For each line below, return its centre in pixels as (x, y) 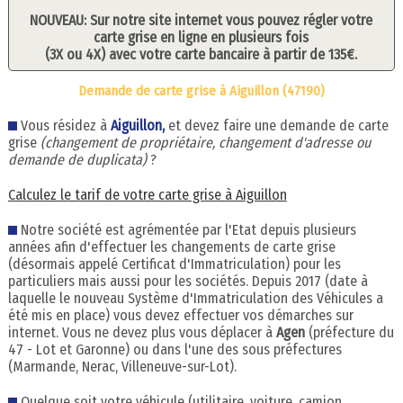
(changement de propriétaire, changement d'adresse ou (205, 143)
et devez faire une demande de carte (278, 126)
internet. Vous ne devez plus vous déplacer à (142, 333)
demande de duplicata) (77, 160)
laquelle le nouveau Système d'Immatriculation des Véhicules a (195, 299)
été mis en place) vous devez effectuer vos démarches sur (180, 316)
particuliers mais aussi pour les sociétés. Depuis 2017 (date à (188, 282)
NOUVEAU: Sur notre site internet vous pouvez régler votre (201, 20)
